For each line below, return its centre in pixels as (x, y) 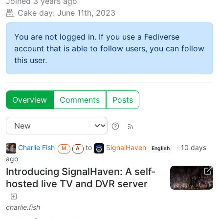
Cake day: (36, 13)
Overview (30, 100)
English (161, 149)
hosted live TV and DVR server (77, 184)
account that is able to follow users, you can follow (109, 49)
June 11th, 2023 (86, 13)
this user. (31, 60)
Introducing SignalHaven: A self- (81, 171)
